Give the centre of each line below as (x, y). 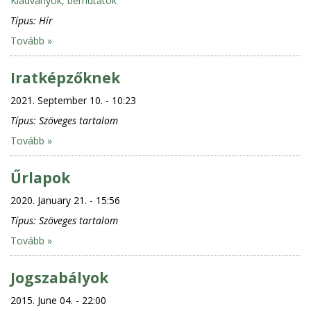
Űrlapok (40, 177)
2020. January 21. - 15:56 (65, 200)
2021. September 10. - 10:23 (73, 100)
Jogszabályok (59, 277)
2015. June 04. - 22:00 (58, 300)
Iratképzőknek (65, 77)
